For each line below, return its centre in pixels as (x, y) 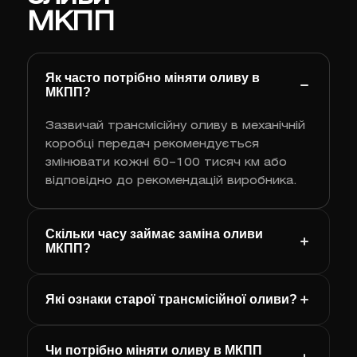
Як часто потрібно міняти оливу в (152, 78)
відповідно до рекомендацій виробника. (171, 182)
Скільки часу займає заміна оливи (154, 234)
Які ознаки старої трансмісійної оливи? (171, 300)
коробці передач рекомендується (152, 145)
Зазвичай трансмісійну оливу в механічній (175, 127)
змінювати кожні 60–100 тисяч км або (166, 163)
